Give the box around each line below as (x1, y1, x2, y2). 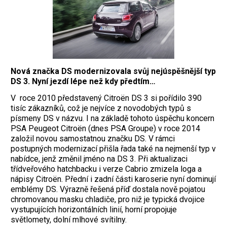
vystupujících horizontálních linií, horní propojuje (11, 204, 177, 214)
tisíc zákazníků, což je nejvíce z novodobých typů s (11, 103, 191, 113)
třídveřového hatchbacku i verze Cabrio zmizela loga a (11, 164, 202, 174)
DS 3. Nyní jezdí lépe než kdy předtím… (11, 76, 156, 86)
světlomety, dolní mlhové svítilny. (11, 214, 127, 224)
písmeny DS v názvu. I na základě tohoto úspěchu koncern (11, 113, 214, 123)
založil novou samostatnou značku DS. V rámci (11, 133, 175, 143)
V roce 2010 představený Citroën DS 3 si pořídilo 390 (11, 93, 202, 103)
